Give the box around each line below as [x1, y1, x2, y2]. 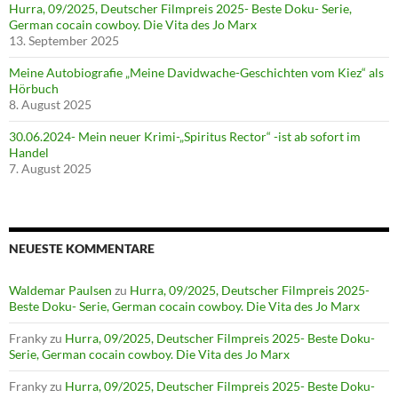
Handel [9, 145, 49, 161]
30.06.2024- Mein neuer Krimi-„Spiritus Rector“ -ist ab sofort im [9, 129, 361, 145]
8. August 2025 [9, 97, 92, 113]
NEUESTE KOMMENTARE [9, 241, 155, 257]
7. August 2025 [9, 161, 92, 177]
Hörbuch [9, 81, 59, 97]
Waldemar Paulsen [9, 283, 112, 298]
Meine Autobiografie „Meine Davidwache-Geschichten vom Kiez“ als [9, 65, 384, 81]
